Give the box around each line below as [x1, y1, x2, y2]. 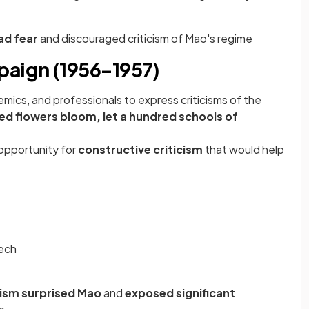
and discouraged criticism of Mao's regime [40, 31, 252, 46]
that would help [205, 142, 284, 157]
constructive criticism [78, 142, 205, 157]
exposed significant [125, 286, 235, 301]
